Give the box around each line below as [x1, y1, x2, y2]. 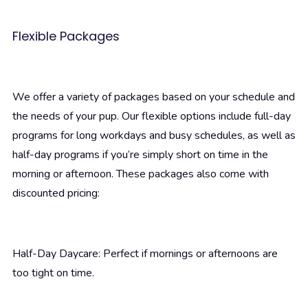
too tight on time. [12, 265, 94, 281]
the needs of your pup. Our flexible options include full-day [12, 109, 291, 124]
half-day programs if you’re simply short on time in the [12, 147, 268, 163]
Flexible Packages [12, 27, 120, 45]
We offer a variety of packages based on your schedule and [12, 89, 295, 105]
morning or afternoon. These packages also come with [12, 166, 269, 182]
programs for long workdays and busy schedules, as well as [12, 128, 296, 144]
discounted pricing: [12, 186, 100, 201]
